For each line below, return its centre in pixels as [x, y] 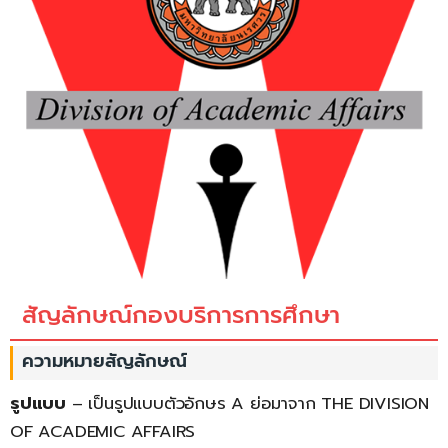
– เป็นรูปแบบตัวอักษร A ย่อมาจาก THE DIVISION [248, 403]
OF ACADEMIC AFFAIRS [103, 431]
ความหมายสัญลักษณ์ [104, 361]
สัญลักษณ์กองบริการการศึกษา [181, 315]
